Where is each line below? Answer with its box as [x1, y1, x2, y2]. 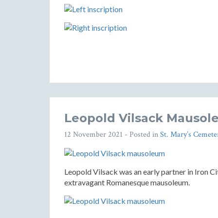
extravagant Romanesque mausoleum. [64, 178, 190, 187]
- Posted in [123, 129, 160, 140]
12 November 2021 [64, 129, 123, 140]
